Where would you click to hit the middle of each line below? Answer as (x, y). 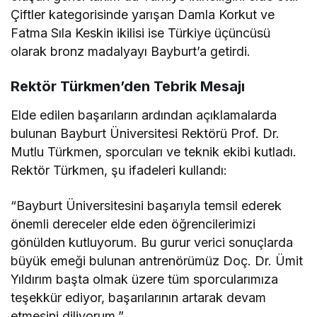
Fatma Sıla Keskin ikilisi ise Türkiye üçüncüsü (141, 33)
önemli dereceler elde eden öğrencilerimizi (133, 224)
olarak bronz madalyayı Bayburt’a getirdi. (131, 51)
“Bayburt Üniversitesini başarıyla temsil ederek (146, 206)
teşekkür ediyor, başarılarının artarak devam (139, 298)
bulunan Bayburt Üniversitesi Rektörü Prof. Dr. (145, 133)
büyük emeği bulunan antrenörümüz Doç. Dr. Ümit (157, 261)
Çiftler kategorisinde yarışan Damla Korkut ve (143, 15)
